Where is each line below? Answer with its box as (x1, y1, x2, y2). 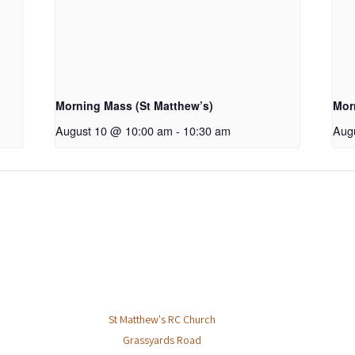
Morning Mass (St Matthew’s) (55, 97, 214, 114)
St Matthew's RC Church (108, 312, 216, 327)
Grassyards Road (122, 333, 201, 348)
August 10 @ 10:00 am (55, 122, 174, 139)
